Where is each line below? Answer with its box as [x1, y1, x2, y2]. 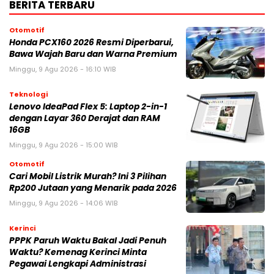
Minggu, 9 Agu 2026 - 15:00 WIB [9, 140, 117, 150]
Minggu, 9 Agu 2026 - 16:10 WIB [9, 64, 116, 75]
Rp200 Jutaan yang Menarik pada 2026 [9, 182, 177, 194]
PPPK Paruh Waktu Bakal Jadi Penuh [9, 235, 166, 247]
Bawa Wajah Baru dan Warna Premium [9, 48, 177, 61]
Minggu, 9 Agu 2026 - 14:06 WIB [9, 198, 117, 209]
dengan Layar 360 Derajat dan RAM [9, 113, 160, 125]
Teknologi [9, 89, 48, 100]
